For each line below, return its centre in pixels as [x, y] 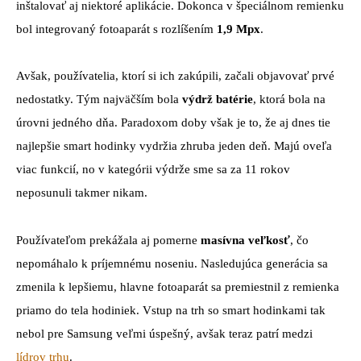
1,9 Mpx [239, 29]
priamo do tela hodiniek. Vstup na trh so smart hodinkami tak [171, 311]
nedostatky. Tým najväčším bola [99, 100]
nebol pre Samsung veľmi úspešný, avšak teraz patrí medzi [164, 334]
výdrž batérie [218, 100]
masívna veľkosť [245, 241]
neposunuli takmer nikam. [82, 193]
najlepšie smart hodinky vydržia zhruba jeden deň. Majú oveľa [174, 146]
